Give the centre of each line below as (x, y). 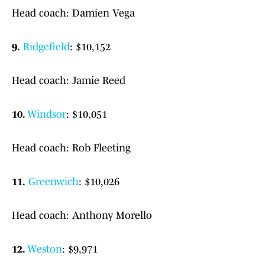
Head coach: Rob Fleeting (71, 148)
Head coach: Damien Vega (73, 13)
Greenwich (54, 182)
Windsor (47, 114)
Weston (45, 249)
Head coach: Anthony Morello (82, 216)
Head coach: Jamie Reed (69, 81)
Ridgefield (46, 47)
